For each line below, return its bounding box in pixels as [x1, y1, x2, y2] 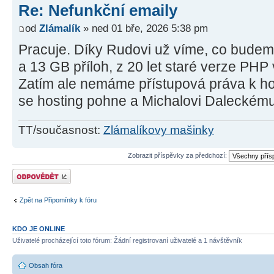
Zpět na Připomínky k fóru [20, 196, 97, 204]
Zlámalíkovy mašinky [103, 123, 214, 136]
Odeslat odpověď [12, 168, 64, 176]
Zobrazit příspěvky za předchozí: [128, 151, 229, 159]
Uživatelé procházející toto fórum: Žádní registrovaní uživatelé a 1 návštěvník [12, 236, 242, 244]
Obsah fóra [29, 262, 62, 270]
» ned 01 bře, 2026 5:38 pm [80, 22, 208, 35]
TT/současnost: [18, 123, 103, 136]
